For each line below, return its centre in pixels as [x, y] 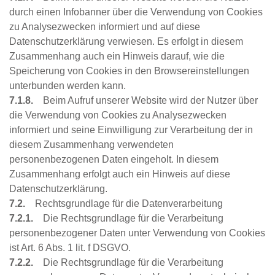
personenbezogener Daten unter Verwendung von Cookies [137, 233]
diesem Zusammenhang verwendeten [91, 145]
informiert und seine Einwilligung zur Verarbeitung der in [131, 130]
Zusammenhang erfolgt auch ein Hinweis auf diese [120, 174]
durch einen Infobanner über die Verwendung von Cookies [136, 12]
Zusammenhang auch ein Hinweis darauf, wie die [117, 56]
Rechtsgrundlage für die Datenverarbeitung [128, 204]
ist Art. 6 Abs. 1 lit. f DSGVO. [71, 248]
